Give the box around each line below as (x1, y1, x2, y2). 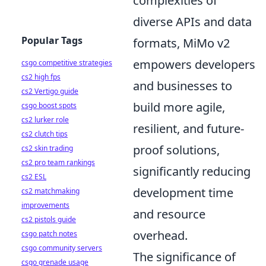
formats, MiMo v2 (133, 34, 230, 51)
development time (133, 184, 233, 201)
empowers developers (133, 56, 255, 72)
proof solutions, (133, 141, 220, 158)
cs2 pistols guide (21, 214, 76, 224)
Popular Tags (21, 34, 83, 47)
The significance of (133, 248, 236, 265)
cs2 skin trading (21, 143, 73, 153)
